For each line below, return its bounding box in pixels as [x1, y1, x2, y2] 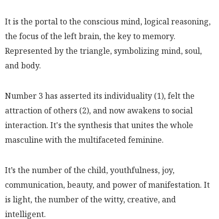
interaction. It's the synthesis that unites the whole [5, 119, 193, 131]
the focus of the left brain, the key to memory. [5, 30, 175, 42]
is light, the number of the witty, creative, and [5, 194, 176, 205]
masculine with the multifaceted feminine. [5, 134, 164, 145]
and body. [5, 60, 41, 71]
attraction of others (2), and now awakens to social [5, 105, 193, 116]
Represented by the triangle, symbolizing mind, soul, [5, 45, 202, 56]
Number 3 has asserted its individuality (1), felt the [5, 90, 195, 101]
